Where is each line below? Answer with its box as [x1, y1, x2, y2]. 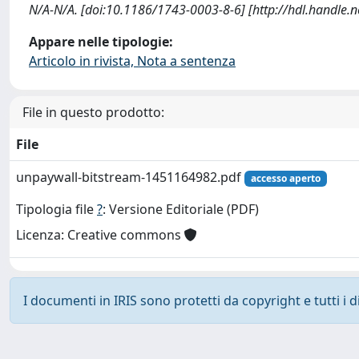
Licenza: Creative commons [16, 226, 184, 244]
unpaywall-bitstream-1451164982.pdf [16, 168, 244, 186]
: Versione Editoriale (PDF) [103, 200, 259, 219]
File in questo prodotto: [22, 103, 164, 121]
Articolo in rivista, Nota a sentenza [29, 52, 236, 70]
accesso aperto [250, 171, 321, 185]
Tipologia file [16, 200, 97, 219]
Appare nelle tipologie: [29, 33, 173, 50]
